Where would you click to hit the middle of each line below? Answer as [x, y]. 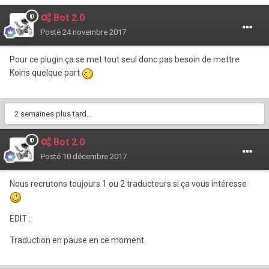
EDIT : [20, 218]
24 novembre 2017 [94, 32]
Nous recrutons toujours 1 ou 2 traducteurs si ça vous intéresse [128, 183]
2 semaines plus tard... [53, 113]
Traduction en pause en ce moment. [78, 240]
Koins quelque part [46, 73]
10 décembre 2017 [95, 156]
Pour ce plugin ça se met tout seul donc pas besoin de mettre [125, 60]
